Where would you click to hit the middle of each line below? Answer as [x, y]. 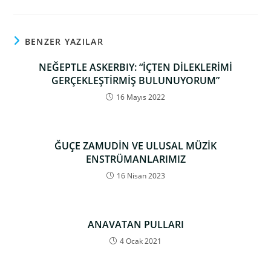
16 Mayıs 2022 [141, 97]
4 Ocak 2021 [141, 241]
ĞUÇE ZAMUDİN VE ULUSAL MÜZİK [135, 145]
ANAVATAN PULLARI [135, 224]
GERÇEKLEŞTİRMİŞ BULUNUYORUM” [135, 80]
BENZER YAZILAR [64, 41]
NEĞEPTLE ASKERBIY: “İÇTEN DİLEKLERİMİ [135, 67]
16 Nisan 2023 [141, 175]
